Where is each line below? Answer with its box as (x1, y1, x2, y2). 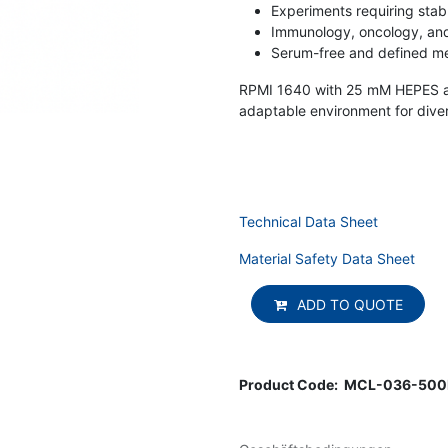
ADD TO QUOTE (296, 295, 403, 313)
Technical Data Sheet (239, 213, 378, 231)
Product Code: (239, 375, 341, 393)
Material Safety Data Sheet (239, 250, 415, 268)
